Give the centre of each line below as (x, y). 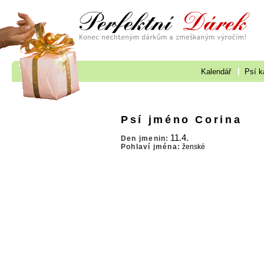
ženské (193, 147)
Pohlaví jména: (151, 147)
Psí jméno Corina (181, 119)
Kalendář (216, 71)
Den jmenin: (145, 139)
